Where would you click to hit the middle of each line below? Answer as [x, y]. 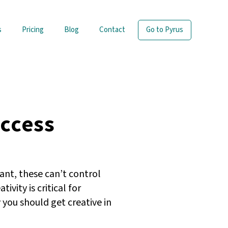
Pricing [33, 30]
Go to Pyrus [165, 30]
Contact [112, 30]
